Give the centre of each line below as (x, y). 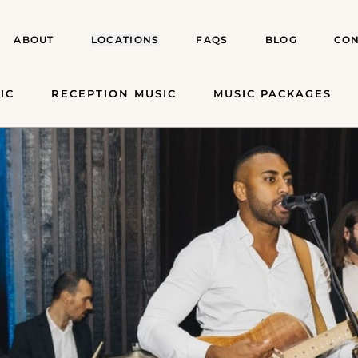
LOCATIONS (125, 40)
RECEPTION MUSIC (114, 93)
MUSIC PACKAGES (272, 93)
